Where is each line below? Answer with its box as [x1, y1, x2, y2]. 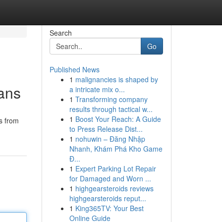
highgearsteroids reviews [75, 183, 154, 193]
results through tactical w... [69, 104, 153, 114]
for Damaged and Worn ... [69, 173, 151, 183]
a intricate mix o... [69, 84, 125, 94]
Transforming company [75, 94, 148, 104]
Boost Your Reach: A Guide [75, 114, 161, 124]
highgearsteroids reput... [69, 193, 146, 203]
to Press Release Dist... [69, 124, 143, 134]
